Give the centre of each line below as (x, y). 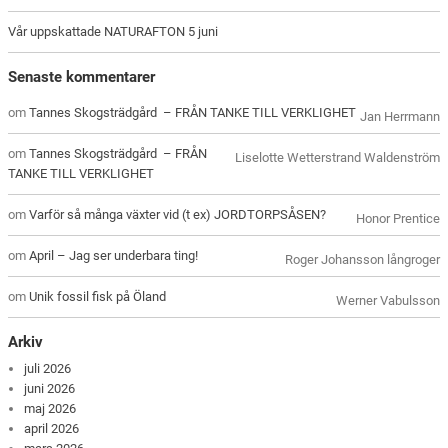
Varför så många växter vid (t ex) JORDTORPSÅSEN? (178, 215)
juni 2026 (50, 388)
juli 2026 (48, 368)
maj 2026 (50, 408)
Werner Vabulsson (387, 301)
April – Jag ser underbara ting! (114, 256)
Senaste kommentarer (82, 76)
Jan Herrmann (399, 117)
